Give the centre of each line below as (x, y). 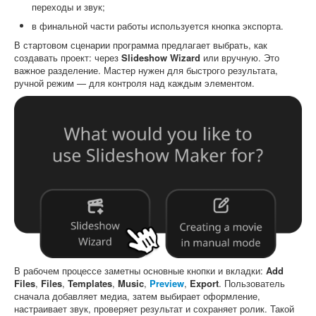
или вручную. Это (240, 57)
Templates (90, 283)
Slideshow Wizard (161, 57)
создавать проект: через (68, 57)
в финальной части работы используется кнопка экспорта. (158, 26)
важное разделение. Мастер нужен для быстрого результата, (146, 70)
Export (204, 283)
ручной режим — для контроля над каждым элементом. (134, 83)
